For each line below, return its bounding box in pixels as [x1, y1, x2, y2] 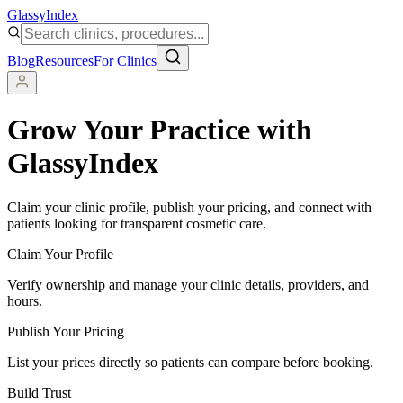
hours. [7, 292, 42, 309]
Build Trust [7, 384, 71, 400]
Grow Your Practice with [7, 113, 312, 147]
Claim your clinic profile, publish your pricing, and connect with [7, 199, 372, 215]
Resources [35, 53, 94, 68]
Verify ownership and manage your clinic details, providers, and [7, 276, 369, 292]
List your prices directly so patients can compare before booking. [7, 354, 373, 370]
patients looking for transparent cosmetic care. [7, 215, 266, 231]
